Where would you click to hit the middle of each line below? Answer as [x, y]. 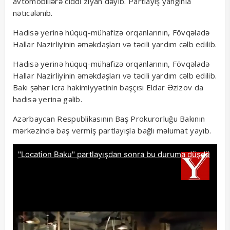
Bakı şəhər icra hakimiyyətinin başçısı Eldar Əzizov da [108, 88]
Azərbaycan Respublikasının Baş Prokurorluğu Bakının [109, 119]
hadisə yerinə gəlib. [47, 99]
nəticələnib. [33, 13]
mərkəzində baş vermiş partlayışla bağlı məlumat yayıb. [112, 131]
